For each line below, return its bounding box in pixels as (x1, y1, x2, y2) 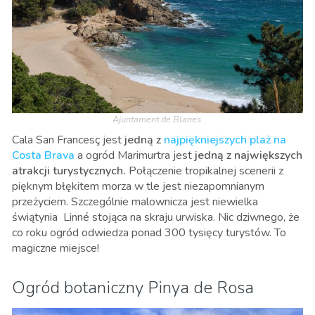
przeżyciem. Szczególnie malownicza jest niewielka (12, 193, 258, 210)
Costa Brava (12, 147, 75, 163)
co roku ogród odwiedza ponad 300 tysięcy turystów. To (12, 224, 286, 240)
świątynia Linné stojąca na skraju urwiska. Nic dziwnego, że (12, 209, 300, 225)
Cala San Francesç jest (12, 131, 124, 148)
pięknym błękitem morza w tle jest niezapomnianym (12, 178, 264, 194)
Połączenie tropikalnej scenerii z (129, 162, 283, 179)
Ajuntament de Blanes (112, 112, 203, 126)
